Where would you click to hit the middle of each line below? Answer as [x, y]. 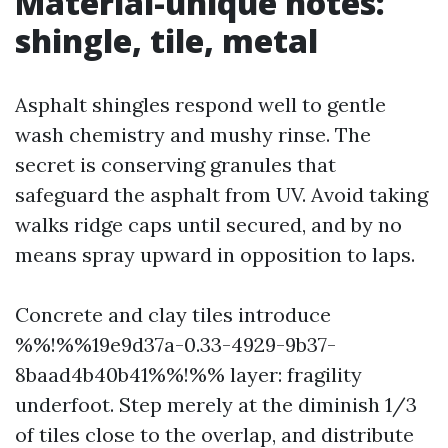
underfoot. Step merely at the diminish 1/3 [216, 404]
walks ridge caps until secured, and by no [208, 224]
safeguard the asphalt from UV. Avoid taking [221, 194]
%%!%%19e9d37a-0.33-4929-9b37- [175, 344]
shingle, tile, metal [166, 40]
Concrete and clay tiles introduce [173, 314]
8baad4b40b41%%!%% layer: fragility [188, 374]
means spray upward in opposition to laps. [215, 254]
